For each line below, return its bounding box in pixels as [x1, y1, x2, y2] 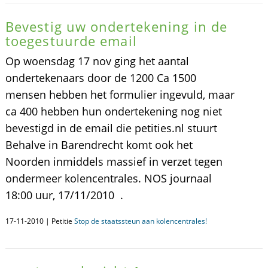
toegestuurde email [5, 32, 137, 50]
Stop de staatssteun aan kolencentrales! [74, 216, 207, 226]
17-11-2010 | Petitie [5, 216, 74, 226]
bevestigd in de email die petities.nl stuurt [5, 121, 217, 135]
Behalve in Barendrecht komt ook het [5, 138, 193, 152]
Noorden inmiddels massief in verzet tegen [5, 154, 223, 169]
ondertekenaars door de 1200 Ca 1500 [5, 71, 196, 85]
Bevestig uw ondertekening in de [5, 17, 228, 35]
